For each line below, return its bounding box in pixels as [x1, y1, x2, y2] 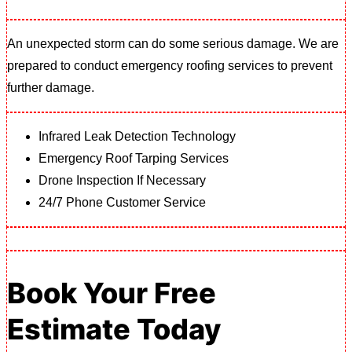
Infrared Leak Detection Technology [38, 130, 236, 144]
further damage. [7, 81, 97, 95]
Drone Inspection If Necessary [38, 174, 206, 188]
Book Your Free [7, 275, 216, 310]
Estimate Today [7, 311, 221, 346]
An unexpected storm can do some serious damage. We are [7, 37, 339, 51]
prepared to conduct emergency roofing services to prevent [7, 59, 332, 73]
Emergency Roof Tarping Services [38, 152, 229, 166]
